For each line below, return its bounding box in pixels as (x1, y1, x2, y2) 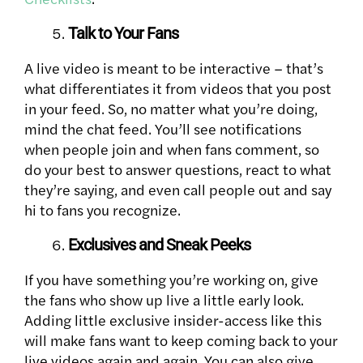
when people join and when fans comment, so (24, 139, 319, 160)
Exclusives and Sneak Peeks (68, 235, 250, 255)
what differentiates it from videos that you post (24, 78, 331, 99)
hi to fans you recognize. (24, 199, 181, 220)
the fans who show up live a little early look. (24, 289, 304, 310)
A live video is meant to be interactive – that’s (24, 58, 323, 79)
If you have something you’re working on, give (24, 269, 318, 290)
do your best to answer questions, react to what (24, 159, 331, 180)
